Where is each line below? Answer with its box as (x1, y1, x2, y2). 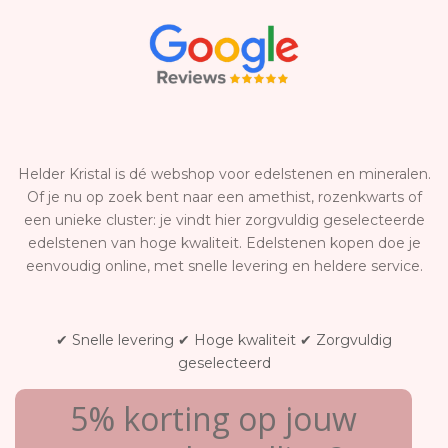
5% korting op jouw (70, 397, 358, 441)
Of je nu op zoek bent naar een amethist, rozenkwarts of (26, 188, 422, 207)
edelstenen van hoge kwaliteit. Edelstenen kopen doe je (27, 234, 421, 253)
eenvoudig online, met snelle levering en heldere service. (25, 257, 423, 276)
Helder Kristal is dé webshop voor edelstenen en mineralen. (17, 165, 431, 184)
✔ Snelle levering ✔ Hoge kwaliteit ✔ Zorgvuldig (56, 331, 392, 350)
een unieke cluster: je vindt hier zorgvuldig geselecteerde (23, 211, 425, 230)
